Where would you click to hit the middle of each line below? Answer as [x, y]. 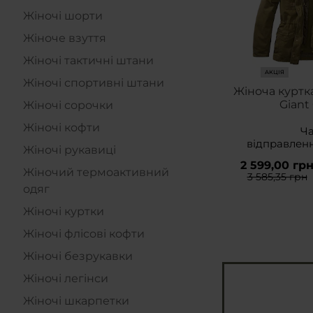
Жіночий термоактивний [96, 172]
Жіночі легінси [66, 278]
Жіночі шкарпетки [76, 301]
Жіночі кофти [61, 128]
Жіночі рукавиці [70, 150]
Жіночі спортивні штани [94, 83]
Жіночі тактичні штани [88, 60]
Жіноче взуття [65, 38]
